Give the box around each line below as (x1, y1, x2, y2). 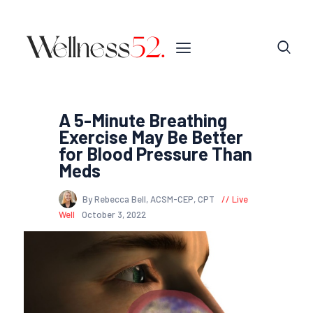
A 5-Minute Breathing (59, 108, 227, 131)
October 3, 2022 (81, 209, 146, 221)
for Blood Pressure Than (59, 142, 252, 164)
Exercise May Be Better (59, 125, 243, 147)
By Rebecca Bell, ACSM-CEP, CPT (82, 194, 217, 205)
